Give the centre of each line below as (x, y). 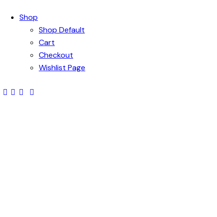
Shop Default (62, 30)
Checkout (56, 55)
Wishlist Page (62, 68)
